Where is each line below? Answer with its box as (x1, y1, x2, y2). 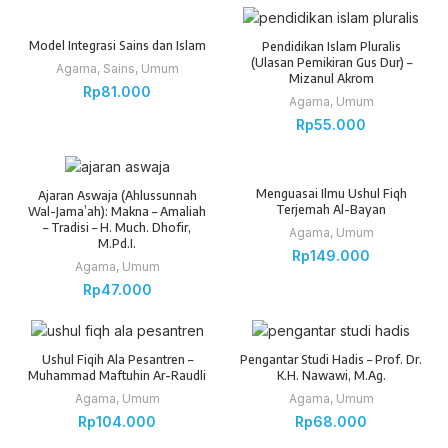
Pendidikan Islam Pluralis (261, 39, 401, 55)
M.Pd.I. (98, 235, 136, 251)
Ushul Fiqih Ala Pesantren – (41, 351, 193, 367)
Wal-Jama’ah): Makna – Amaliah (28, 203, 206, 219)
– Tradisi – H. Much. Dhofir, (43, 219, 191, 235)
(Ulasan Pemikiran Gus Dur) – (250, 55, 412, 71)
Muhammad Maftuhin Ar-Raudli (28, 367, 206, 383)
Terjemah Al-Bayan (276, 202, 386, 218)
